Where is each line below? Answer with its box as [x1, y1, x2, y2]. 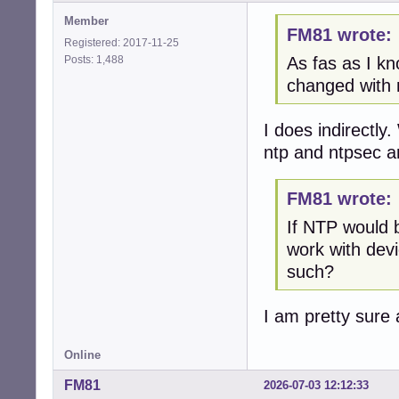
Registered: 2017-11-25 [64, 36, 179, 49]
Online [64, 348, 101, 362]
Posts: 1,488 [64, 53, 129, 66]
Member [64, 13, 109, 28]
